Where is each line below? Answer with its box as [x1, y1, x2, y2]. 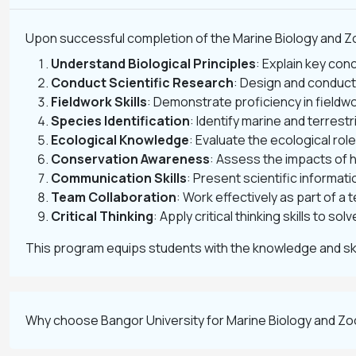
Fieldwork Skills [51, 93, 147, 110]
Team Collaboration [51, 188, 176, 206]
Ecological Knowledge [51, 131, 189, 149]
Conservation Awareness [51, 150, 210, 168]
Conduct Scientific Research [51, 74, 234, 91]
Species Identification [51, 112, 190, 130]
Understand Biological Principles [51, 55, 256, 72]
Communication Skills [51, 169, 187, 187]
